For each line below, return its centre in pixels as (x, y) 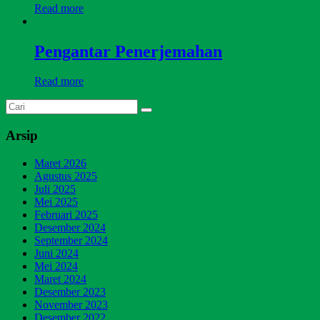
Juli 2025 (55, 189)
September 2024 (71, 240)
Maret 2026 (60, 163)
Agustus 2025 (66, 176)
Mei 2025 (56, 201)
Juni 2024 (56, 253)
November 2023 (71, 304)
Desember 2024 (70, 227)
